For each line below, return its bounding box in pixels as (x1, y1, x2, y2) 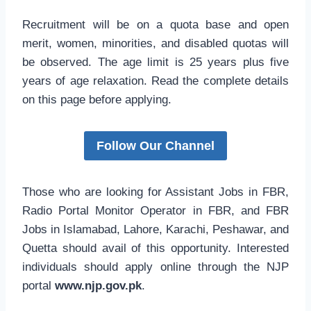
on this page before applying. (22, 92, 171, 106)
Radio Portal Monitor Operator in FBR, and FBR (22, 203, 289, 217)
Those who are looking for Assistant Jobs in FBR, (22, 185, 289, 199)
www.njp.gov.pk (51, 278, 142, 292)
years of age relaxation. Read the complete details (22, 74, 289, 87)
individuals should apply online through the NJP (22, 260, 289, 274)
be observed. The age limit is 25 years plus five (22, 55, 289, 69)
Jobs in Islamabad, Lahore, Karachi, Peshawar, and (22, 222, 289, 236)
